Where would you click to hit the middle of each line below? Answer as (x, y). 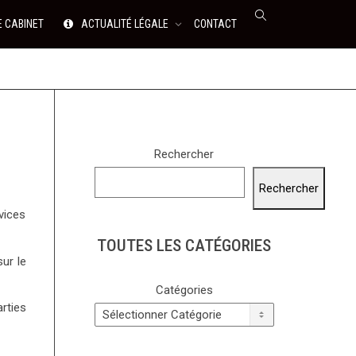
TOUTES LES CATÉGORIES (184, 245)
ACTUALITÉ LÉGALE (125, 24)
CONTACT (215, 24)
